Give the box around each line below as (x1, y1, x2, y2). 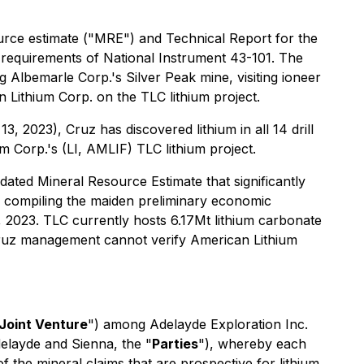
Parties (152, 336, 198, 352)
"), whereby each (198, 336, 306, 352)
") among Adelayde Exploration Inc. (88, 316, 308, 332)
